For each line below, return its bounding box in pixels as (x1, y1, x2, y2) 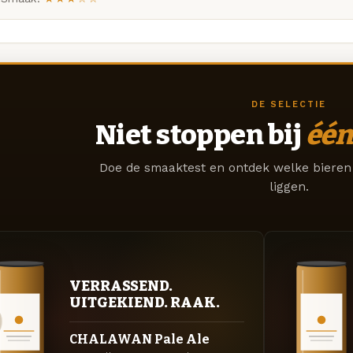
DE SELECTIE (251, 98, 326, 110)
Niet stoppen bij (95, 118, 306, 152)
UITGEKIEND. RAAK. (69, 293, 220, 311)
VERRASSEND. (69, 277, 173, 295)
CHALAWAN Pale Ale (69, 331, 210, 347)
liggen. (269, 180, 309, 195)
